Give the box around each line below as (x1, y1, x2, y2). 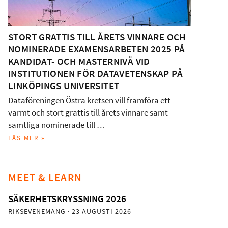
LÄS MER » (8, 134, 45, 142)
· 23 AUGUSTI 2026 (66, 207, 131, 216)
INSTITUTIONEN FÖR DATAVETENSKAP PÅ (8, 67, 183, 80)
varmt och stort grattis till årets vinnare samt (8, 107, 168, 119)
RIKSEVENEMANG (8, 207, 66, 216)
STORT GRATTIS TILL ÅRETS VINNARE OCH (8, 31, 186, 43)
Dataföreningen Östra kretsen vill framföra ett (8, 95, 170, 106)
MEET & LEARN (8, 170, 82, 185)
